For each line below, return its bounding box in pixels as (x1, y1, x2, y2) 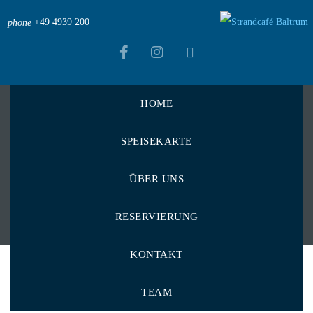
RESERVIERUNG (115, 210, 198, 222)
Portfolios (168, 135, 218, 147)
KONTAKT (130, 248, 183, 260)
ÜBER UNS (129, 173, 184, 184)
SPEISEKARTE (121, 135, 192, 147)
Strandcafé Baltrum (46, 135, 146, 147)
